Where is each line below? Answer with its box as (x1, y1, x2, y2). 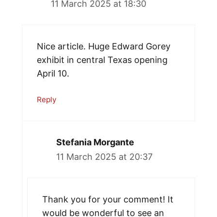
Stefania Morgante (56, 137, 134, 148)
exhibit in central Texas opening (37, 55, 168, 65)
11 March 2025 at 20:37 (56, 152, 153, 162)
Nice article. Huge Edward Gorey (37, 41, 170, 52)
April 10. (37, 68, 69, 79)
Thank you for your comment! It (42, 194, 173, 205)
